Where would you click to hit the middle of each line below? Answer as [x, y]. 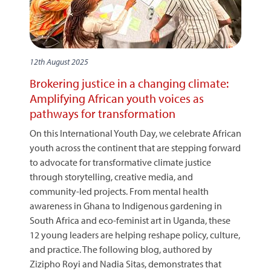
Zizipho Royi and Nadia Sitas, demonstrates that [126, 263]
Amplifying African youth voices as [117, 98]
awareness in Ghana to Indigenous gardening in [126, 205]
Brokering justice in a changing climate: [129, 83]
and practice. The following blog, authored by [121, 249]
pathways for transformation [103, 113]
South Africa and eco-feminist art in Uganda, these [130, 220]
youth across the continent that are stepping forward [135, 147]
